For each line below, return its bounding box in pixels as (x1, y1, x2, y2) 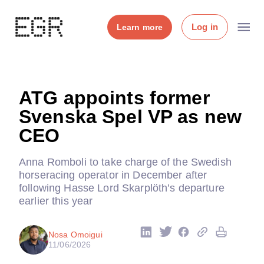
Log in (192, 22, 218, 32)
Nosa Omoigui (48, 230, 103, 239)
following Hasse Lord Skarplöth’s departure (19, 182, 225, 194)
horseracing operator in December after (19, 169, 207, 181)
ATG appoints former (19, 87, 210, 108)
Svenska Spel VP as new (19, 106, 242, 127)
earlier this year (19, 195, 93, 207)
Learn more (116, 22, 163, 32)
